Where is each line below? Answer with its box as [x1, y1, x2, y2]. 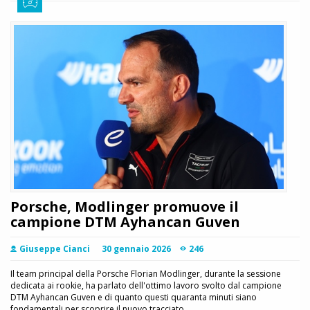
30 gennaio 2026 [102, 243, 171, 255]
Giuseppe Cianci [19, 243, 90, 255]
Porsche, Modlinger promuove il [10, 197, 239, 217]
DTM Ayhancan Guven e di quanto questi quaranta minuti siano [10, 291, 257, 304]
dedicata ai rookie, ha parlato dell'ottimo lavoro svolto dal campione [10, 280, 282, 292]
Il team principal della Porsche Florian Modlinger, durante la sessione [10, 268, 281, 280]
